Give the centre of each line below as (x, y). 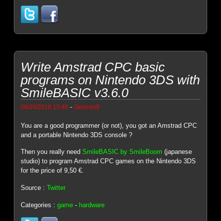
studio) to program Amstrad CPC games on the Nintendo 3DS (109, 161)
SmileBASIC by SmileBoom (123, 152)
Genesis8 (87, 107)
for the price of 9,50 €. (53, 171)
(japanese (177, 152)
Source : (34, 188)
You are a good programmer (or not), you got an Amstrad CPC (109, 125)
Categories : (39, 205)
